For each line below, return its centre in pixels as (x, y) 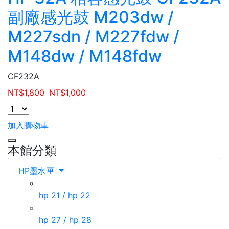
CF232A (24, 76)
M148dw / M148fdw (85, 56)
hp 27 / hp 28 (65, 220)
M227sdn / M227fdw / (94, 37)
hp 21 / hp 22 (65, 195)
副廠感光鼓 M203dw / (91, 17)
